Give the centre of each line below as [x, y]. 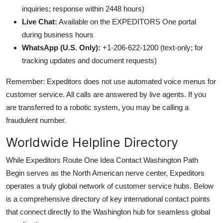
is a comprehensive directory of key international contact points [108, 199]
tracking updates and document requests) [89, 60]
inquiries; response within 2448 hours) [83, 8]
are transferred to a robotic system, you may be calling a [97, 107]
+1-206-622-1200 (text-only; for [152, 47]
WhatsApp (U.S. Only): [61, 47]
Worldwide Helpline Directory [92, 142]
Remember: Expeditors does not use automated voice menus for [111, 81]
